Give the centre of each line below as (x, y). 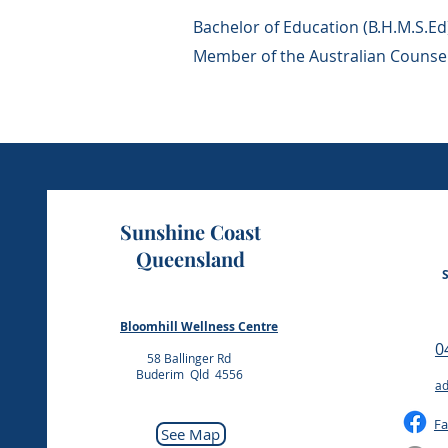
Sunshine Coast (190, 231)
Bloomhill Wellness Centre (198, 326)
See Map (191, 434)
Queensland (190, 258)
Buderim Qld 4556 (189, 374)
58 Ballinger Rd (189, 358)
